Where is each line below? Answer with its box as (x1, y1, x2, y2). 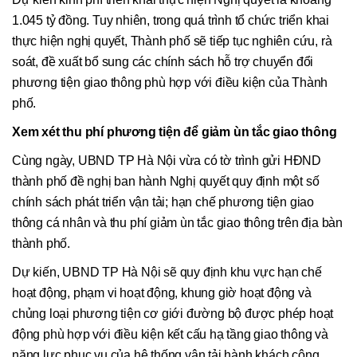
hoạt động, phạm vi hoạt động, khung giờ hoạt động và (12, 286, 312, 300)
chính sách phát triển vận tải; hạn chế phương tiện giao (12, 195, 314, 210)
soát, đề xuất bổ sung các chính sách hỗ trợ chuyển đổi (12, 55, 314, 69)
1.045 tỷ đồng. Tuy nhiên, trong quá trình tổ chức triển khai (12, 14, 329, 28)
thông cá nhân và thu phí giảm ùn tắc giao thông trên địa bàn (12, 216, 343, 230)
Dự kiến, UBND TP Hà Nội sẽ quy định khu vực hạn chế (12, 265, 322, 280)
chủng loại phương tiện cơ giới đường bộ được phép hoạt (12, 307, 334, 321)
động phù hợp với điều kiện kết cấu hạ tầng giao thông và (12, 328, 328, 342)
